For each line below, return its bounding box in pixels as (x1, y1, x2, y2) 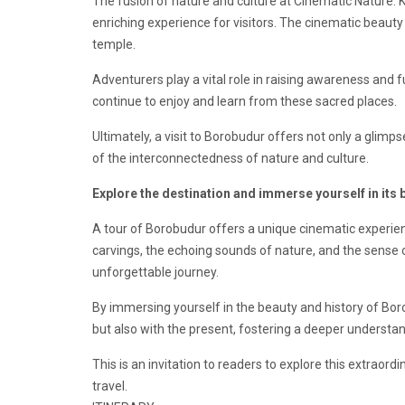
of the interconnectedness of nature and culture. (92, 151, 369, 166)
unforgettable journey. (92, 265, 219, 280)
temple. (92, 37, 136, 52)
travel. (92, 379, 127, 394)
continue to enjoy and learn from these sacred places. (92, 94, 397, 109)
